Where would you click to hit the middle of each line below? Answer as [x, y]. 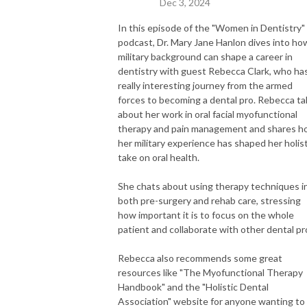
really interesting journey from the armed [205, 85]
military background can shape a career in [205, 56]
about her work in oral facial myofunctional [208, 114]
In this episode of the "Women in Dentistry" [211, 27]
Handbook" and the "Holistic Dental [193, 286]
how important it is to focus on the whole [206, 214]
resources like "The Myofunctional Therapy [210, 272]
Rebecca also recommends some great [200, 258]
